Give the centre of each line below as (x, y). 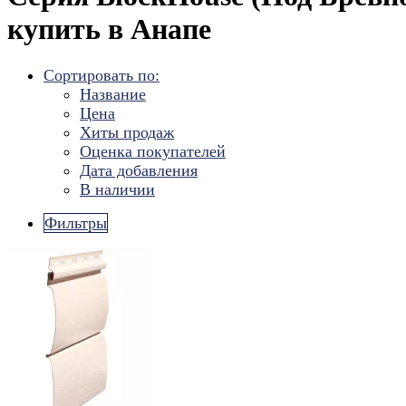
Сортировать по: (101, 75)
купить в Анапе (109, 29)
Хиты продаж (127, 132)
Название (113, 94)
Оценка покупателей (153, 151)
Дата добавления (139, 170)
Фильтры (76, 222)
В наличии (117, 189)
